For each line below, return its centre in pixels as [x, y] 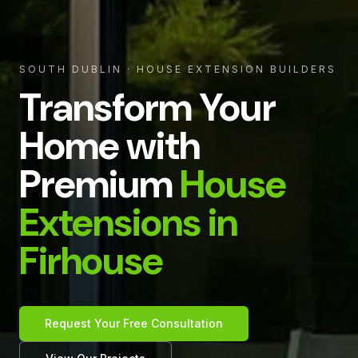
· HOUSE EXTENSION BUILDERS [229, 69]
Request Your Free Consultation [134, 323]
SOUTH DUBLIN [71, 69]
